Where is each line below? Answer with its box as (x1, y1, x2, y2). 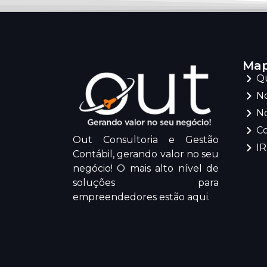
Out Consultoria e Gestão (73, 134, 219, 146)
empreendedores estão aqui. (73, 191, 210, 203)
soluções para (73, 177, 219, 189)
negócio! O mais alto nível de (73, 163, 219, 175)
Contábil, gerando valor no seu (73, 148, 219, 160)
